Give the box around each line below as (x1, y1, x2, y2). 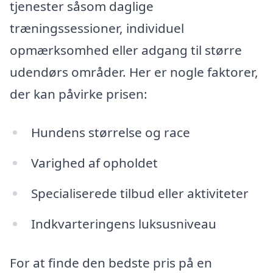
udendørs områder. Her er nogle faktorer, (10, 63, 258, 80)
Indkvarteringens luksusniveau (30, 214, 216, 232)
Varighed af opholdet (30, 154, 158, 172)
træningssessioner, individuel (10, 19, 184, 37)
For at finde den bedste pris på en (10, 253, 212, 271)
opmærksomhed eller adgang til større (10, 41, 242, 58)
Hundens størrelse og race (30, 124, 190, 141)
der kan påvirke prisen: (10, 85, 147, 102)
